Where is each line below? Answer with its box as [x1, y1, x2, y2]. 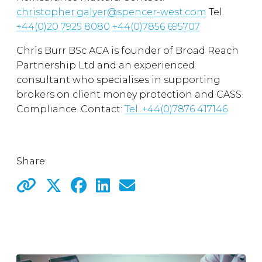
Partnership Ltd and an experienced [16, 60, 195, 71]
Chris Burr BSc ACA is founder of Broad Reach [16, 45, 239, 56]
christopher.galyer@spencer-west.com [16, 6, 206, 18]
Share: [16, 156, 47, 167]
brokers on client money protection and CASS [16, 89, 242, 100]
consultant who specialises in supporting [16, 74, 220, 85]
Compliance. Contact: [16, 104, 125, 115]
